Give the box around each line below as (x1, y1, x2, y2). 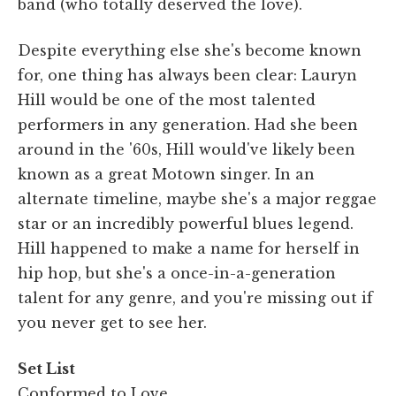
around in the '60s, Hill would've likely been (18, 140, 355, 158)
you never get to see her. (18, 313, 207, 331)
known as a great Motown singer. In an (18, 164, 315, 183)
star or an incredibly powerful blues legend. (18, 214, 354, 232)
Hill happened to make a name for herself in (18, 239, 360, 257)
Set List (18, 359, 75, 377)
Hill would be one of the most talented (18, 90, 316, 109)
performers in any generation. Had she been (18, 115, 358, 133)
